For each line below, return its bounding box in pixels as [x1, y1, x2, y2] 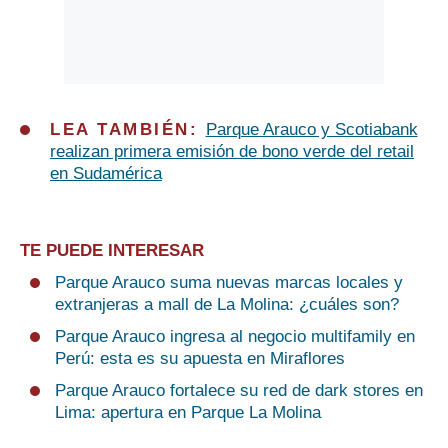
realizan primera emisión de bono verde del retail [50, 142, 414, 162]
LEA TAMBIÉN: [50, 120, 206, 140]
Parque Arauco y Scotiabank [205, 120, 418, 140]
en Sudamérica [50, 164, 162, 184]
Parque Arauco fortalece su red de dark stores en [55, 381, 423, 401]
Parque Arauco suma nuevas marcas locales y [55, 273, 403, 293]
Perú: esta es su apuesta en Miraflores [55, 349, 345, 369]
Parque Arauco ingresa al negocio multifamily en [55, 327, 415, 347]
